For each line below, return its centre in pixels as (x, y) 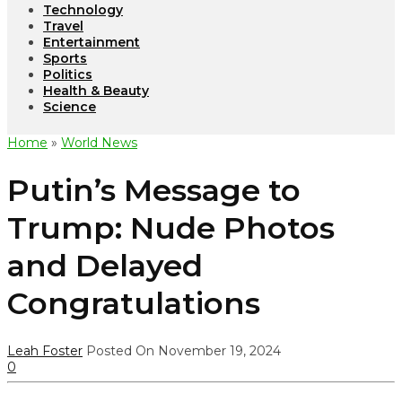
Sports (65, 58)
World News (99, 143)
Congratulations (134, 303)
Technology (83, 10)
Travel (63, 26)
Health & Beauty (96, 91)
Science (70, 107)
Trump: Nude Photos (171, 227)
